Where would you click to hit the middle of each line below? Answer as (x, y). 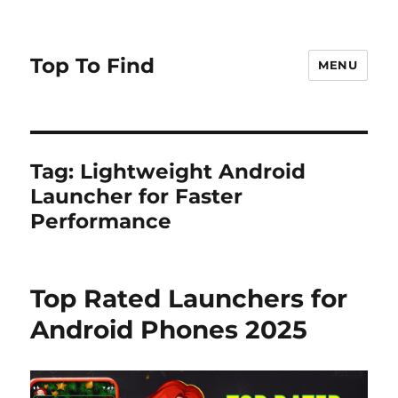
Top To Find (93, 65)
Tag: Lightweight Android (168, 171)
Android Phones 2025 (169, 330)
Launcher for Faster (137, 196)
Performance (101, 221)
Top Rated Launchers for (189, 298)
